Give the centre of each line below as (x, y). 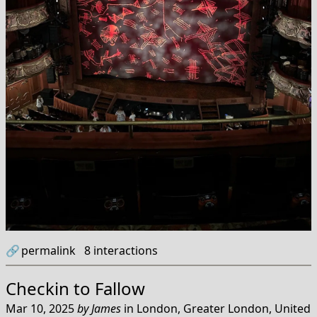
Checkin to (50, 289)
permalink (48, 251)
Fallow (120, 289)
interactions (124, 251)
